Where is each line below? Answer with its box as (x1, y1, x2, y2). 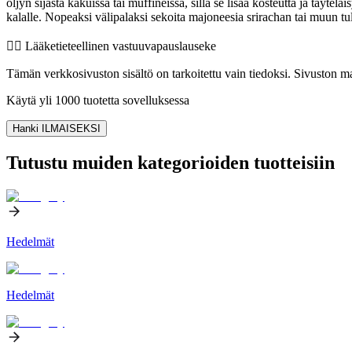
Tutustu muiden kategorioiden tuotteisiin (6, 152, 335, 173)
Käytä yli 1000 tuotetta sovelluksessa (6, 93, 189, 107)
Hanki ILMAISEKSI (13, 122, 101, 134)
